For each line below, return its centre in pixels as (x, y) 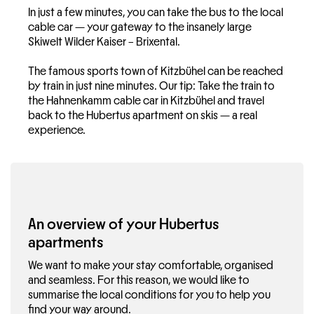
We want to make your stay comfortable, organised (151, 266)
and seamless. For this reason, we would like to (139, 280)
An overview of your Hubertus (123, 224)
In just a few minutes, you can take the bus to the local (156, 13)
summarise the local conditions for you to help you (149, 295)
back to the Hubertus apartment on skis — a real (143, 116)
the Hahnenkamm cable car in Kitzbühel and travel (146, 101)
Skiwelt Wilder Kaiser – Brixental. (104, 42)
